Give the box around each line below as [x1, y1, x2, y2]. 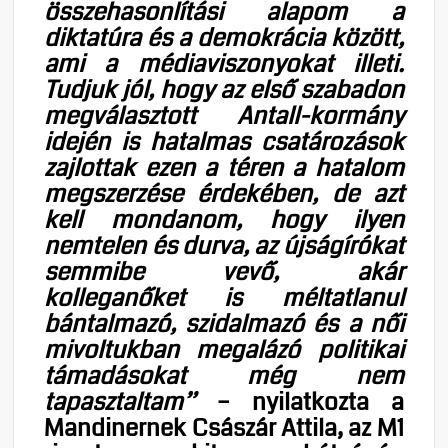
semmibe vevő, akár [44, 254, 404, 289]
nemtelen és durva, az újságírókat [44, 228, 404, 263]
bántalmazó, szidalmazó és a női [44, 306, 404, 341]
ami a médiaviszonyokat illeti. [44, 46, 404, 81]
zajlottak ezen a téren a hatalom [44, 150, 404, 185]
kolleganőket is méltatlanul [44, 280, 404, 315]
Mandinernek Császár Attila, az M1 [44, 410, 404, 445]
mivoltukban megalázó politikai [44, 332, 404, 367]
